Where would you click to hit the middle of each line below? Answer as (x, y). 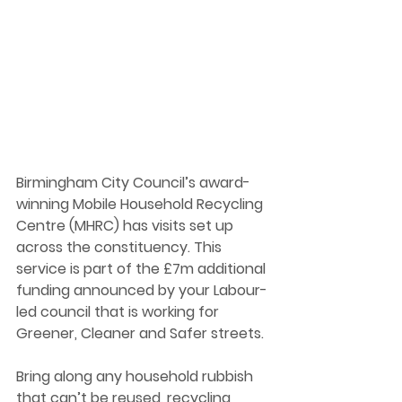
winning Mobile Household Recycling (141, 205)
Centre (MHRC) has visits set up (127, 226)
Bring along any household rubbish (136, 377)
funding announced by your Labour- (142, 291)
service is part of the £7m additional (143, 269)
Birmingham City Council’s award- (133, 183)
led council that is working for (119, 312)
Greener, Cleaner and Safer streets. (142, 334)
